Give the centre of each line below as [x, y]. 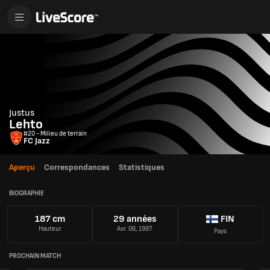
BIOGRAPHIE [27, 193]
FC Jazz [37, 141]
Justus [22, 113]
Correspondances [77, 167]
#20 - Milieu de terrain [55, 133]
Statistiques [142, 167]
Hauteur [50, 229]
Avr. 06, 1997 [135, 229]
